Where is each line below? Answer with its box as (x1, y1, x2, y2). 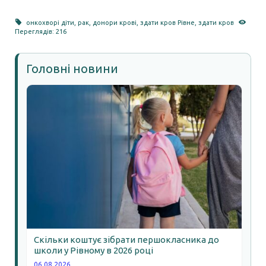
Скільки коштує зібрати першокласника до (34, 234, 219, 245)
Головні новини (26, 62, 118, 76)
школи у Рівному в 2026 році (34, 245, 153, 255)
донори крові (93, 19, 137, 27)
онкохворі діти (26, 19, 75, 27)
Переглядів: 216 (15, 28, 66, 36)
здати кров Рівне (140, 19, 195, 27)
